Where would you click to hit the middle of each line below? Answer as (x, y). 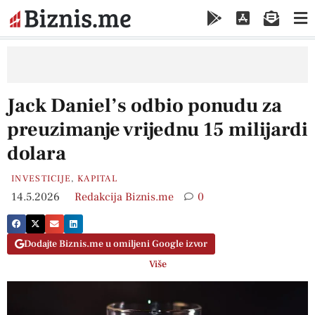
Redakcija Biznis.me (124, 197)
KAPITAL (97, 178)
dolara (37, 153)
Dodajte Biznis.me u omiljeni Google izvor (116, 244)
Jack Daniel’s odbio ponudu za (144, 105)
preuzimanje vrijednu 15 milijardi (157, 129)
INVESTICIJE (41, 178)
